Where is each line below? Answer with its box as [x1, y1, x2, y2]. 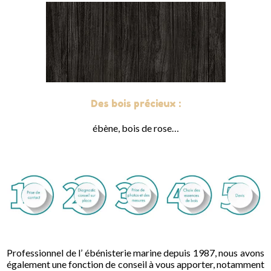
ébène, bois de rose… [92, 122, 179, 134]
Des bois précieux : [90, 97, 181, 109]
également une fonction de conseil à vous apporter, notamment [7, 258, 264, 270]
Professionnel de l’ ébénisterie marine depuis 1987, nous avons [7, 246, 264, 258]
